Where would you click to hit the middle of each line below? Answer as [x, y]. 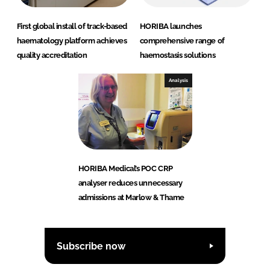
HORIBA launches [171, 27]
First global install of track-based [72, 27]
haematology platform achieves [72, 41]
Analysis [178, 80]
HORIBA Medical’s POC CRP [125, 169]
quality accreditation [52, 55]
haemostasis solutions [177, 55]
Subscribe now [91, 246]
